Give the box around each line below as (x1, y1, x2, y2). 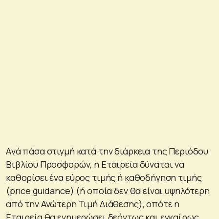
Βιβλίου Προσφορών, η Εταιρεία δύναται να (6, 158, 185, 170)
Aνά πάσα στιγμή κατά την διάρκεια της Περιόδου (6, 145, 209, 157)
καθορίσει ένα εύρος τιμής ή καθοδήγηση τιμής (6, 171, 202, 183)
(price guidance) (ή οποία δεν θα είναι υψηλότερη (6, 184, 210, 197)
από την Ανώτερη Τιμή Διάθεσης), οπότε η (6, 197, 180, 210)
